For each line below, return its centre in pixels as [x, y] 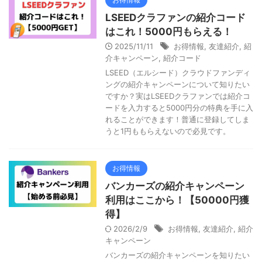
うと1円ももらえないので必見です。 [168, 131]
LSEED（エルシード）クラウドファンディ [178, 73]
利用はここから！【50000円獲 [177, 200]
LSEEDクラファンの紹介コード [175, 18]
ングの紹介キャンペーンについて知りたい [177, 84]
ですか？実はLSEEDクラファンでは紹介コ [178, 96]
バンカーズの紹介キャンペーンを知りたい [177, 255]
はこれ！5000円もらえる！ [169, 32]
